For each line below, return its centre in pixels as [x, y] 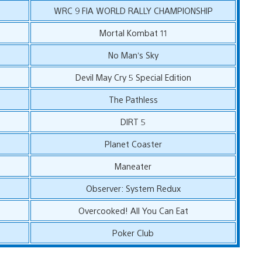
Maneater [133, 166]
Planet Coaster [133, 143]
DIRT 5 [133, 121]
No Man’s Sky [133, 54]
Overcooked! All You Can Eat [133, 210]
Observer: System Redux [133, 188]
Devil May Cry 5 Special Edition [133, 77]
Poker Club [133, 232]
